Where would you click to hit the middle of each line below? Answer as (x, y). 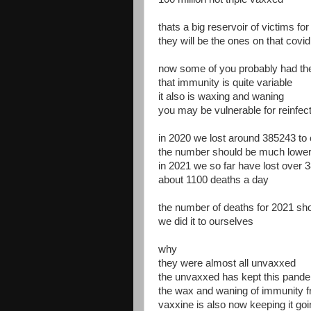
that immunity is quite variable (225, 83)
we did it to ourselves (206, 221)
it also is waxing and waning (221, 96)
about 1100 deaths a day (213, 180)
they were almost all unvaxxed (227, 263)
